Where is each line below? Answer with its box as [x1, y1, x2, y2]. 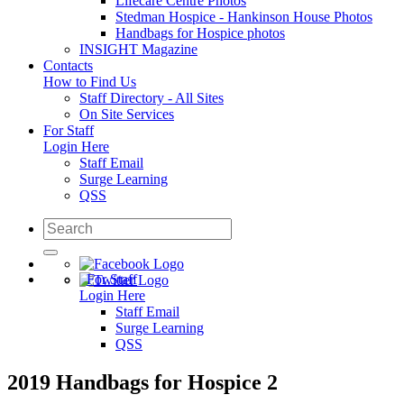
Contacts [43, 58, 93, 74]
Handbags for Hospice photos [115, 25, 285, 41]
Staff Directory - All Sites [79, 90, 224, 106]
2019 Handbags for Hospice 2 [7, 371, 278, 395]
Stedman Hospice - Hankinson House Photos [115, 9, 372, 25]
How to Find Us [43, 74, 136, 90]
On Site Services [79, 106, 174, 123]
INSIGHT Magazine [79, 41, 197, 58]
